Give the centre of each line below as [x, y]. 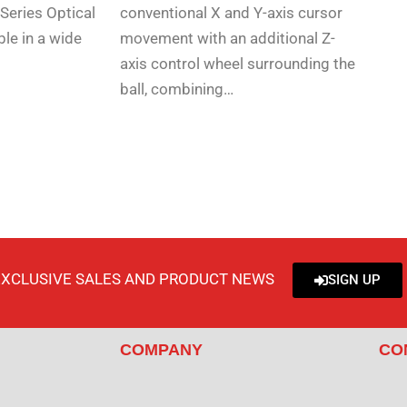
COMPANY [161, 350]
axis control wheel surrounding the [238, 64]
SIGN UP [354, 280]
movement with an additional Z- [228, 39]
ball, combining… [177, 89]
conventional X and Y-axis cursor [231, 13]
